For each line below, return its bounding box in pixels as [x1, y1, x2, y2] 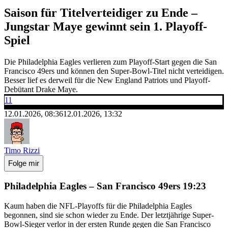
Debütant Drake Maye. [4, 84, 78, 94]
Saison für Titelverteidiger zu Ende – [4, 6, 197, 19]
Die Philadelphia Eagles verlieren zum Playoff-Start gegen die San [4, 57, 217, 66]
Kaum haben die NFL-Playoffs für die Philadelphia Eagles [4, 202, 192, 211]
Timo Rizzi [4, 146, 40, 155]
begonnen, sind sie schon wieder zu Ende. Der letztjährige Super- [4, 211, 214, 220]
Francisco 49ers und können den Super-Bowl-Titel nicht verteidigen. [4, 66, 224, 75]
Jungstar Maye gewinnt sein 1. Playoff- [4, 19, 207, 33]
